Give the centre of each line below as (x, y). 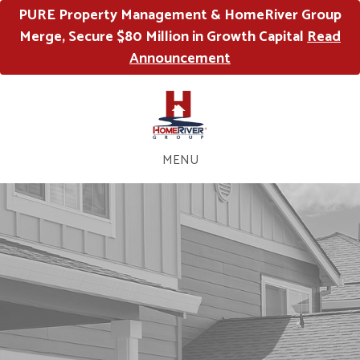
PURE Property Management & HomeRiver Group (180, 15)
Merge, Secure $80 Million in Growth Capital (163, 37)
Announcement (180, 59)
